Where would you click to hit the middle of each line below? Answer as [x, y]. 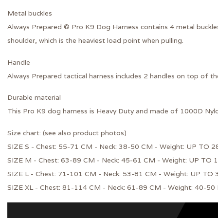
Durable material [34, 98]
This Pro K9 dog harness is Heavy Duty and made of [94, 111]
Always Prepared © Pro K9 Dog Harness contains [89, 27]
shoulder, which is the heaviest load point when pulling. [95, 40]
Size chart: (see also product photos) [67, 133]
